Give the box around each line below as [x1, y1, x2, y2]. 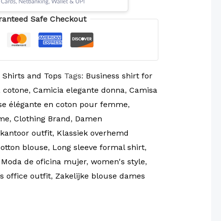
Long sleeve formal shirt [52, 143, 145, 152]
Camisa [129, 85, 157, 95]
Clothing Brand [13, 114, 71, 124]
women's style [90, 157, 145, 167]
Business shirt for [85, 71, 152, 81]
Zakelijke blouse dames [55, 171, 145, 181]
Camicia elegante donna [33, 85, 125, 95]
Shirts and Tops [2, 71, 62, 81]
